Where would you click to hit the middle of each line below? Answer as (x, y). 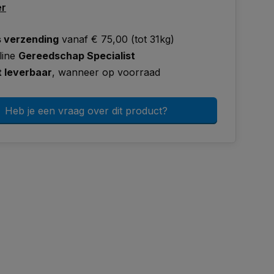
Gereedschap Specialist (77, 56)
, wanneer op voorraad (106, 72)
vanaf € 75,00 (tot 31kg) (117, 39)
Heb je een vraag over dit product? (86, 111)
